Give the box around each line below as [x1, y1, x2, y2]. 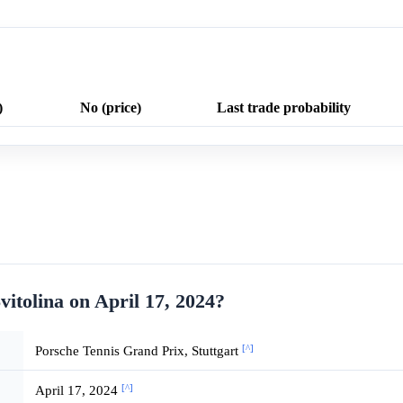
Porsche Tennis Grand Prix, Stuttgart [34, 343, 242, 359]
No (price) [80, 100, 141, 116]
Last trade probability [217, 100, 351, 116]
